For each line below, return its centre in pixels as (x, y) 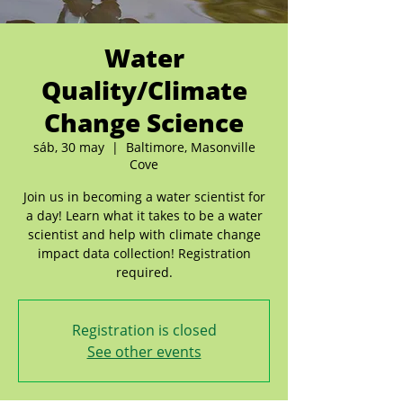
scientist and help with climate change (144, 234)
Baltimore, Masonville (190, 147)
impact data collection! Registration (144, 253)
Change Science (144, 122)
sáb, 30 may (68, 147)
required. (144, 272)
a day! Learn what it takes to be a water (144, 215)
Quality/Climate (144, 90)
